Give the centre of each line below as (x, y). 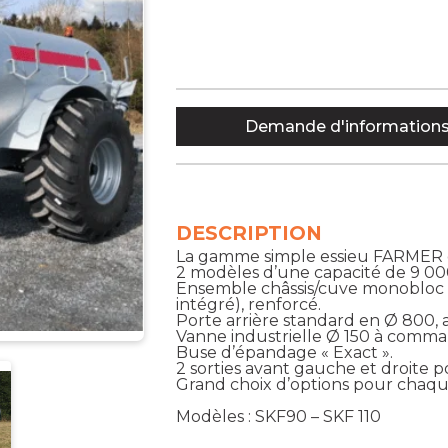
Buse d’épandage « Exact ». (285, 352)
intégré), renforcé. (249, 304)
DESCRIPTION (249, 232)
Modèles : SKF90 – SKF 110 (279, 416)
